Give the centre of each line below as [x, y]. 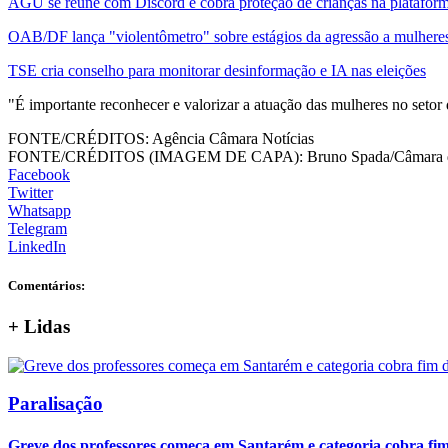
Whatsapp [39, 210]
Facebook [39, 174]
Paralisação [55, 404]
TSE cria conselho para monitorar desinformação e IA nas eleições [217, 70]
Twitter [30, 192]
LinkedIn [37, 246]
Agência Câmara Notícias [231, 138]
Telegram [37, 228]
